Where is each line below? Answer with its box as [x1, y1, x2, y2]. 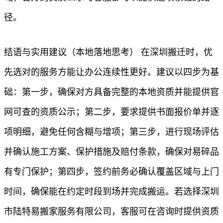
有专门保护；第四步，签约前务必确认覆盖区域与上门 [4, 166, 219, 177]
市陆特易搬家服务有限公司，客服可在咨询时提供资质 [4, 206, 219, 217]
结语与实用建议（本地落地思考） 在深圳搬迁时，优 [4, 47, 213, 57]
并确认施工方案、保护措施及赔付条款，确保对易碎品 [4, 146, 219, 157]
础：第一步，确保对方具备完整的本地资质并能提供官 [4, 87, 219, 97]
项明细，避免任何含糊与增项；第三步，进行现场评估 [4, 126, 219, 137]
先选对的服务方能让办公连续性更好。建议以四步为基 [4, 67, 219, 77]
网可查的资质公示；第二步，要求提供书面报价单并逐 [4, 107, 219, 117]
